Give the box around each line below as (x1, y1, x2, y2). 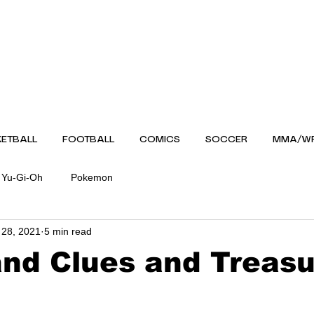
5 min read (44, 225, 92, 237)
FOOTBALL (62, 135, 114, 145)
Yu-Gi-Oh (1, 171, 43, 183)
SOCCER (205, 135, 247, 145)
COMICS (139, 135, 180, 145)
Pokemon (71, 171, 113, 183)
